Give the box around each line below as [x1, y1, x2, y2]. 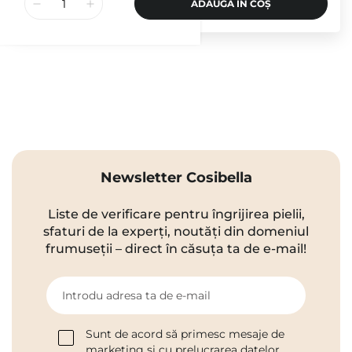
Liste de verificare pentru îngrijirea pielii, [47, 207, 305, 222]
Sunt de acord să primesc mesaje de [86, 327, 284, 342]
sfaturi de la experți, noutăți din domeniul [43, 224, 309, 240]
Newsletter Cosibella [100, 169, 252, 187]
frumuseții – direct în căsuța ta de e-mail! [46, 241, 306, 257]
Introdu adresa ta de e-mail [62, 288, 211, 303]
